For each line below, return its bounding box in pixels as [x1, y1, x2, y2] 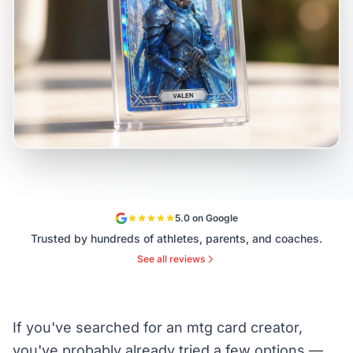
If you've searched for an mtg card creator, [13, 319, 303, 336]
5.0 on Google [175, 212, 238, 225]
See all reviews [137, 253, 205, 266]
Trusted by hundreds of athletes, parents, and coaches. [31, 232, 322, 246]
